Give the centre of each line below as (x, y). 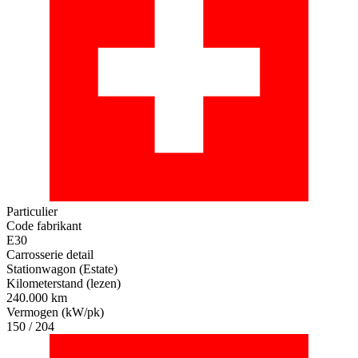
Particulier (32, 212)
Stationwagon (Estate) (62, 269)
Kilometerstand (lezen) (64, 284)
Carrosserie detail (50, 255)
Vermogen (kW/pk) (55, 312)
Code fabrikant (44, 226)
